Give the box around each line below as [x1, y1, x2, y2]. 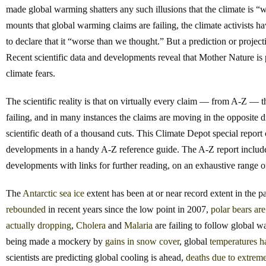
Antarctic [23, 188, 57, 199]
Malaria [124, 220, 153, 231]
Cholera [76, 220, 106, 231]
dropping [37, 220, 71, 231]
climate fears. [6, 68, 55, 79]
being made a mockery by [6, 236, 105, 247]
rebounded [6, 204, 46, 215]
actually [6, 220, 35, 231]
